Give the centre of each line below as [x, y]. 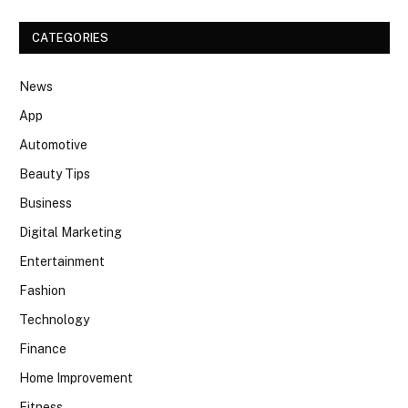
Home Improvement [76, 378]
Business [46, 204]
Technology [54, 320]
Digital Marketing [71, 233]
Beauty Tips [55, 174]
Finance [43, 349]
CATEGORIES [71, 38]
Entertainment [62, 262]
